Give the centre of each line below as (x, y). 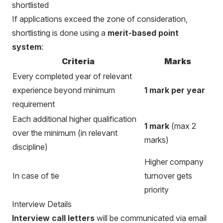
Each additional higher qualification (74, 119)
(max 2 (183, 126)
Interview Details (42, 204)
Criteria (78, 61)
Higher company (174, 162)
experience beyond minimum (64, 90)
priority (157, 190)
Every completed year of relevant (72, 76)
